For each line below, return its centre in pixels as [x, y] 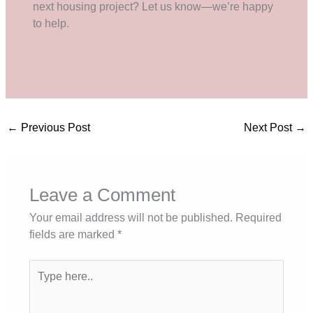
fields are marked [73, 235]
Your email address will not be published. [131, 218]
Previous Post [54, 128]
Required [258, 218]
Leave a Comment [102, 195]
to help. [51, 24]
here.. [42, 284]
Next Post [269, 128]
